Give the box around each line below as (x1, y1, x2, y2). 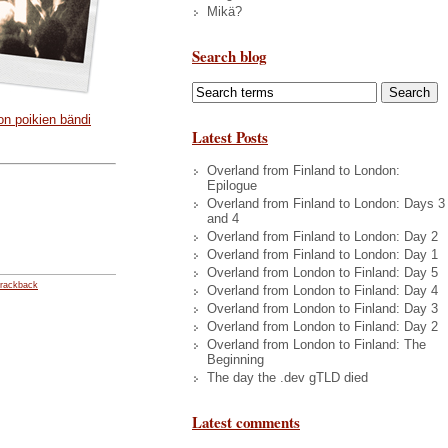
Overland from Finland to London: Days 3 (207, 195, 445, 211)
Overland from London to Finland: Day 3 (207, 300, 438, 316)
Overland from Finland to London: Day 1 (207, 246, 438, 262)
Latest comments (192, 410, 300, 433)
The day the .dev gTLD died (207, 369, 368, 385)
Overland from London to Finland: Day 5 (207, 264, 438, 280)
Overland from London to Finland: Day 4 (207, 282, 438, 298)
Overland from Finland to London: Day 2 (207, 228, 438, 244)
